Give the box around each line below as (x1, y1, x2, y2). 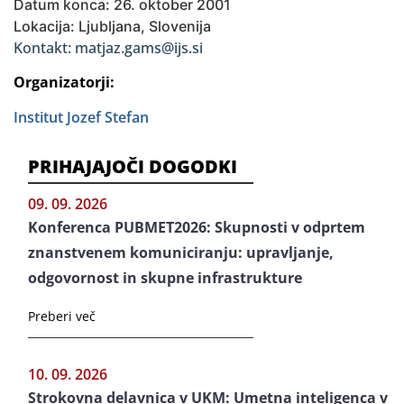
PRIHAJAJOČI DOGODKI (28, 154, 237, 179)
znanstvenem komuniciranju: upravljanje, (28, 243, 334, 262)
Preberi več (28, 308, 96, 325)
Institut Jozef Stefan (14, 107, 149, 127)
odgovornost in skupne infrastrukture (28, 268, 302, 288)
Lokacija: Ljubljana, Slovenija (14, 17, 211, 35)
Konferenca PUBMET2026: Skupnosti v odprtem (28, 217, 365, 237)
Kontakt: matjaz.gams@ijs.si (14, 38, 203, 58)
